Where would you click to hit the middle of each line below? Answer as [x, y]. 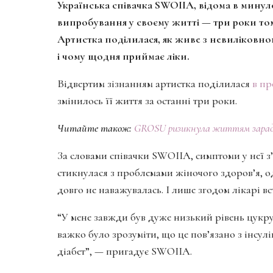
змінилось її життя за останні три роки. [147, 101]
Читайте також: [94, 128]
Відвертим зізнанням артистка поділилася [155, 84]
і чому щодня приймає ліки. [123, 56]
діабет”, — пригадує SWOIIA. [125, 251]
